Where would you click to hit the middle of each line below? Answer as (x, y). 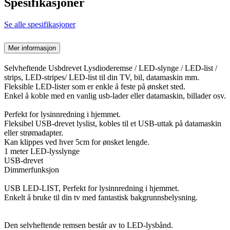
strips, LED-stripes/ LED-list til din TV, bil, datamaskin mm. (102, 77)
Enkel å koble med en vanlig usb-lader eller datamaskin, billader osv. (115, 95)
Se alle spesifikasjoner (40, 24)
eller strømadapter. (34, 132)
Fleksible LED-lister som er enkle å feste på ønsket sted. (95, 86)
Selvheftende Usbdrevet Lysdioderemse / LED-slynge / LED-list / (111, 68)
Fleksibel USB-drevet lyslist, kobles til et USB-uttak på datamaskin (113, 123)
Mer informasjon (32, 48)
